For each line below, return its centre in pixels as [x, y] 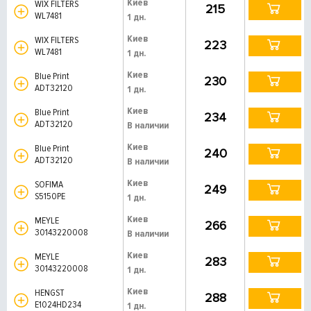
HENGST [51, 292]
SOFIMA [50, 184]
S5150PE [50, 196]
